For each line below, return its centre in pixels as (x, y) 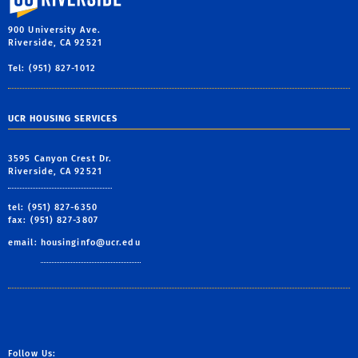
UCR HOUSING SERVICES (63, 119)
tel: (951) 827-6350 (53, 207)
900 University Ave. (54, 30)
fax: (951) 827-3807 (53, 220)
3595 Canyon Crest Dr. (60, 158)
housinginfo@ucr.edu (90, 242)
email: (24, 242)
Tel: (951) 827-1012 (52, 69)
